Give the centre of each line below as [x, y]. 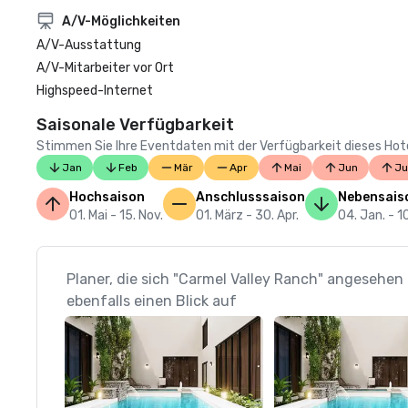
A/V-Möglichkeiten [121, 21]
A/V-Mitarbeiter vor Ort [105, 68]
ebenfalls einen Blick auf [152, 301]
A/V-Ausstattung [89, 45]
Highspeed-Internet [95, 91]
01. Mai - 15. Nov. [116, 215]
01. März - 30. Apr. [247, 215]
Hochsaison [107, 197]
